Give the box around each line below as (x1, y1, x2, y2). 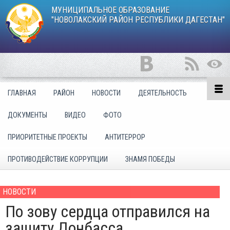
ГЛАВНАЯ (8, 89, 36, 98)
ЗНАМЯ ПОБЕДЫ (125, 155, 175, 164)
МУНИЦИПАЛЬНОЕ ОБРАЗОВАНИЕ (51, 5, 169, 15)
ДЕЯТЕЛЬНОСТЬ (138, 89, 187, 98)
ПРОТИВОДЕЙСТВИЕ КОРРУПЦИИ (8, 155, 108, 164)
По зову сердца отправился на (5, 202, 210, 221)
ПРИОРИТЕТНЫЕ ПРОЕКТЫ (8, 133, 87, 142)
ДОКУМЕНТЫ (8, 111, 47, 120)
